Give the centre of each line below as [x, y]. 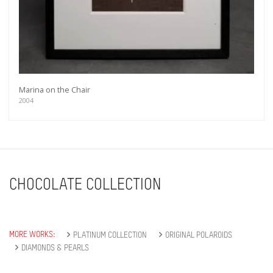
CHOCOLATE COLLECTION [85, 185]
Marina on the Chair [55, 90]
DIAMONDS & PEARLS [55, 248]
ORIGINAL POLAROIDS [199, 235]
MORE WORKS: [32, 234]
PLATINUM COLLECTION [110, 235]
